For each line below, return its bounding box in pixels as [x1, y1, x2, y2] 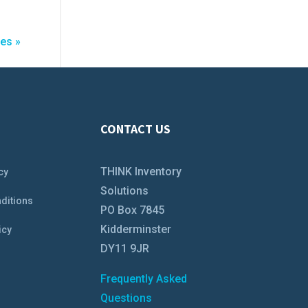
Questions [100, 291, 152, 305]
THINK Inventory [100, 165, 181, 179]
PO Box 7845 [100, 203, 164, 217]
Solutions [100, 184, 148, 198]
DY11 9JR [100, 242, 149, 256]
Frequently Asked [100, 272, 187, 286]
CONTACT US [100, 120, 170, 137]
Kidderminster [100, 223, 171, 236]
